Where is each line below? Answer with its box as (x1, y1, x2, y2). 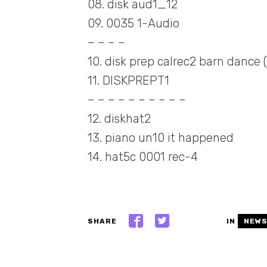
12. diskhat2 (87, 111, 151, 126)
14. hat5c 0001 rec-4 (87, 149, 198, 164)
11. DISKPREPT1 (87, 73, 169, 88)
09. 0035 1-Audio (87, 15, 179, 30)
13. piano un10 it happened (87, 130, 234, 145)
